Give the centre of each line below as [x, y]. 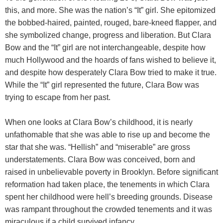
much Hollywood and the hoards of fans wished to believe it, [111, 60]
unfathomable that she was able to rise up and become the [108, 135]
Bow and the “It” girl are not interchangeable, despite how [105, 48]
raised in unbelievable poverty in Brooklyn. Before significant [111, 172]
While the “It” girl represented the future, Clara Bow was [102, 85]
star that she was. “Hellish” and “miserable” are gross [98, 147]
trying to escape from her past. [58, 97]
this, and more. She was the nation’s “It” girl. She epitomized [110, 10]
